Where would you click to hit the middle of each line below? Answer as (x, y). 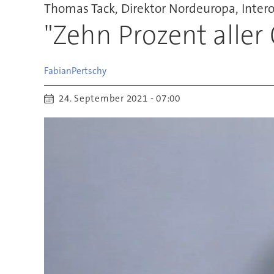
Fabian (57, 71)
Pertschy (89, 71)
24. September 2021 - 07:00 (122, 99)
